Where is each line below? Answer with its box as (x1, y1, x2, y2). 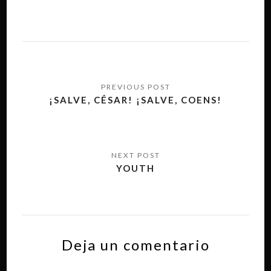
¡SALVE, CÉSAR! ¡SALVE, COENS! (49, 94, 222, 105)
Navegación (24, 62, 106, 82)
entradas (24, 113, 86, 132)
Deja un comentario (61, 236, 210, 254)
